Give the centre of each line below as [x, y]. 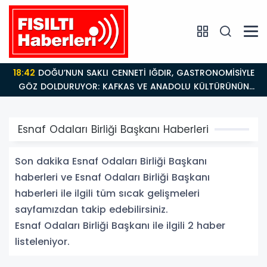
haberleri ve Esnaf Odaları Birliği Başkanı [112, 177]
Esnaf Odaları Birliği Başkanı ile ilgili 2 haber [120, 225]
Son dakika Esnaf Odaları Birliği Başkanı [111, 161]
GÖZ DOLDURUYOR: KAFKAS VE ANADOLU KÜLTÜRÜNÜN [133, 86]
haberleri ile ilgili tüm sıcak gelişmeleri [107, 193]
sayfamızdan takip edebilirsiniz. [91, 209]
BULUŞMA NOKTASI [133, 100]
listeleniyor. [42, 241]
